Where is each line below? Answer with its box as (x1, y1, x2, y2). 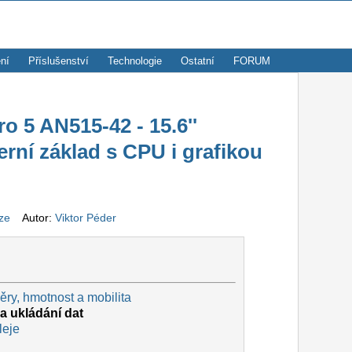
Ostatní (181, 55, 214, 67)
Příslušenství (28, 55, 89, 67)
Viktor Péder (54, 211, 116, 225)
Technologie (108, 55, 162, 67)
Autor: (13, 211, 55, 225)
